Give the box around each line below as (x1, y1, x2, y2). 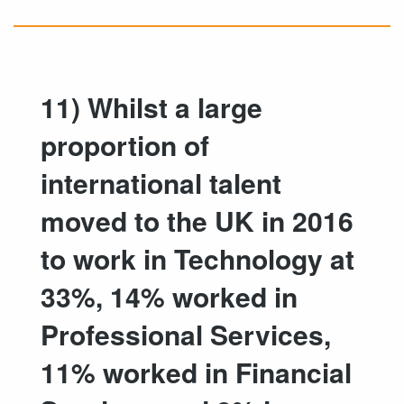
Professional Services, (41, 315, 331, 354)
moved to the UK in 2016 (41, 201, 353, 241)
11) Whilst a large (41, 87, 262, 127)
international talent (41, 163, 281, 203)
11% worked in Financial (41, 353, 352, 392)
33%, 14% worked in (41, 277, 298, 317)
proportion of (41, 125, 209, 165)
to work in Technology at (41, 239, 354, 279)
